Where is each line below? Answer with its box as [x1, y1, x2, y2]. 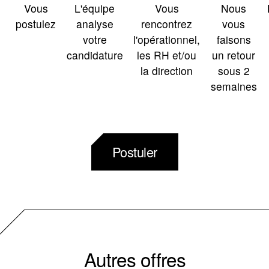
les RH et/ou [137, 47, 197, 62]
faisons [216, 31, 251, 47]
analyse [76, 16, 113, 31]
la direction [141, 62, 193, 78]
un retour [212, 47, 256, 62]
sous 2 [217, 62, 250, 78]
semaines [210, 78, 257, 94]
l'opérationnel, [133, 31, 201, 47]
